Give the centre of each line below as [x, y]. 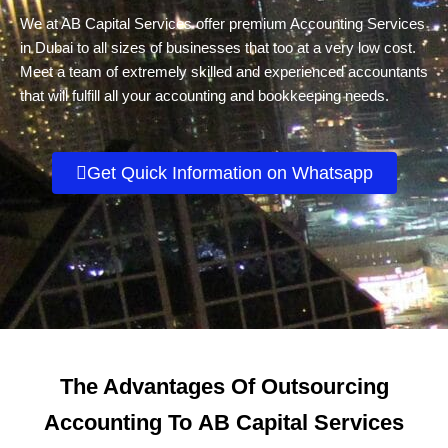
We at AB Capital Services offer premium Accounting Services [222, 23]
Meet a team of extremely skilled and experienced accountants [224, 71]
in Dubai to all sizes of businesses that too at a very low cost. [218, 47]
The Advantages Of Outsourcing [224, 387]
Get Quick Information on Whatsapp [229, 173]
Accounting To [121, 423]
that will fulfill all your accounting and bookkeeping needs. [204, 95]
